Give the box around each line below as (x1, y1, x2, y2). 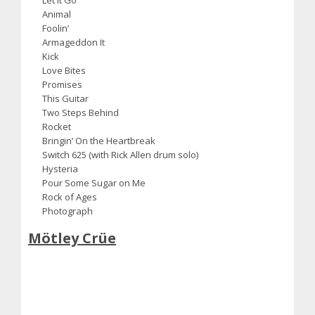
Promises (41, 77, 82, 91)
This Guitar (41, 91, 89, 105)
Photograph (41, 204, 93, 217)
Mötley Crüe (28, 228, 116, 247)
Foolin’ (41, 21, 69, 34)
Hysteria (41, 162, 78, 175)
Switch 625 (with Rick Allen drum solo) (41, 148, 198, 161)
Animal (41, 7, 71, 20)
